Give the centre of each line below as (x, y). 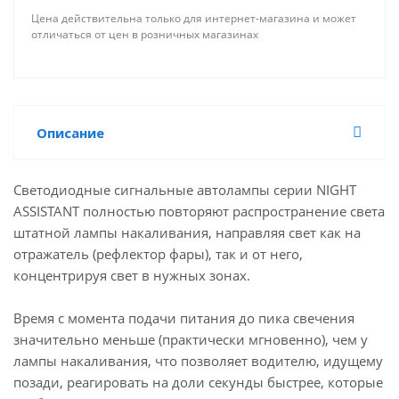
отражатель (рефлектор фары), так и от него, (158, 254)
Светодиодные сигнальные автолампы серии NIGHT (185, 190)
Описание (70, 133)
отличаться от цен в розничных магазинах (145, 34)
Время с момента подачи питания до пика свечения (184, 318)
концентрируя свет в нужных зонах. (132, 275)
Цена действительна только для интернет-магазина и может (194, 18)
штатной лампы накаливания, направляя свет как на (187, 232)
